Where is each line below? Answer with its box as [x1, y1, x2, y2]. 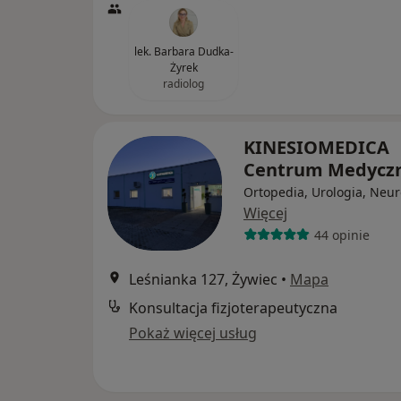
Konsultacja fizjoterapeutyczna [129, 298, 337, 319]
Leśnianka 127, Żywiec [129, 269, 277, 290]
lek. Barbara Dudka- [133, 44, 234, 60]
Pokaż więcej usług [129, 323, 257, 344]
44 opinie [313, 226, 370, 243]
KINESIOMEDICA [243, 135, 389, 160]
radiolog [163, 76, 204, 92]
